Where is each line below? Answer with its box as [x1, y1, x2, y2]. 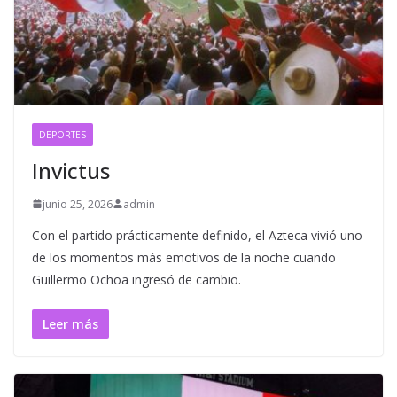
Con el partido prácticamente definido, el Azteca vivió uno [32, 226, 362, 244]
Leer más [43, 315, 98, 332]
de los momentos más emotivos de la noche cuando [32, 248, 336, 266]
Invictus [32, 155, 110, 185]
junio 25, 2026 [43, 196, 113, 212]
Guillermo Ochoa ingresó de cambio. [32, 270, 241, 288]
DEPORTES [39, 128, 86, 141]
